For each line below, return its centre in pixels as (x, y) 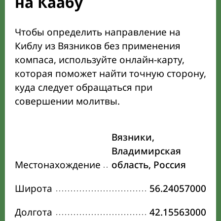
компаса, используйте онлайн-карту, (100, 60)
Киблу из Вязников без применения (98, 46)
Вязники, (133, 137)
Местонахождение (58, 165)
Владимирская (146, 151)
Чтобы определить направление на (98, 32)
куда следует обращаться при (84, 88)
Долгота (34, 212)
